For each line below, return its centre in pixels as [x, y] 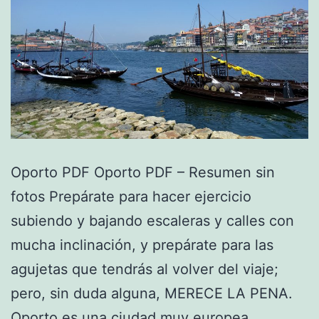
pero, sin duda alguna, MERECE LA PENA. [152, 293]
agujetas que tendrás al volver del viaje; [145, 269]
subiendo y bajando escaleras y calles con [152, 220]
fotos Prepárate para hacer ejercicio [131, 196]
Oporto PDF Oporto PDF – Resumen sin [143, 172]
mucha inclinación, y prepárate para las [142, 245]
